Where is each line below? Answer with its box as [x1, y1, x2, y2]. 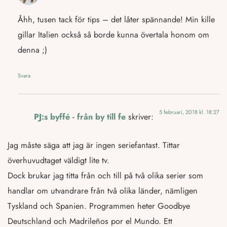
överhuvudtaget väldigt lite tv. [8, 155, 109, 167]
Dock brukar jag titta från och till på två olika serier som [8, 170, 203, 182]
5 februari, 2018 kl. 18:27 [159, 108, 219, 117]
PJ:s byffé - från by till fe [34, 111, 126, 123]
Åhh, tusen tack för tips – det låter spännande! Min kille [18, 14, 215, 26]
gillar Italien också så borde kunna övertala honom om [18, 29, 209, 41]
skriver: [128, 111, 154, 123]
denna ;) [18, 44, 47, 56]
